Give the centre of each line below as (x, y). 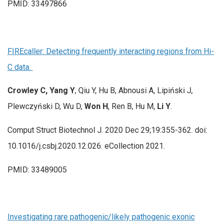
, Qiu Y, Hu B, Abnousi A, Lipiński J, (134, 91)
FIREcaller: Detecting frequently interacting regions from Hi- (111, 51)
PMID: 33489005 (37, 169)
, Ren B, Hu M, (133, 107)
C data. (20, 67)
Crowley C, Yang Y (41, 91)
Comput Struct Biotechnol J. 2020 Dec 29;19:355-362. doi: (107, 130)
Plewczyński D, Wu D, (46, 107)
